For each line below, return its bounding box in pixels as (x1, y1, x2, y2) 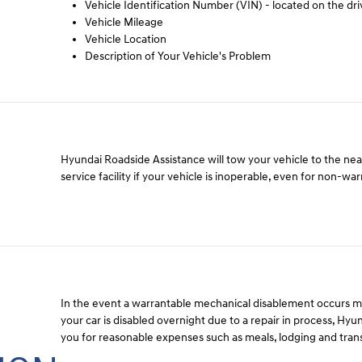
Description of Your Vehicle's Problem (85, 49, 271, 64)
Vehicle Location (85, 32, 167, 47)
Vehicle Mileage (85, 15, 171, 30)
